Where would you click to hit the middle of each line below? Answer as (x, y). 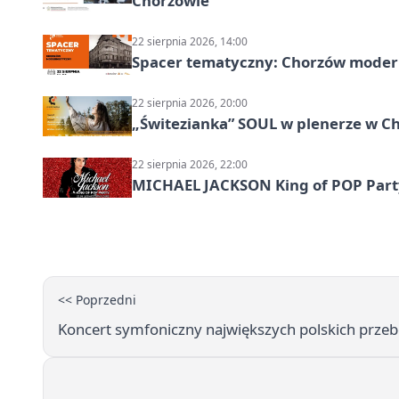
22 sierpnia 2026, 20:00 (190, 103)
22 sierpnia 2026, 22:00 (190, 164)
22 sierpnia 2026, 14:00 (190, 41)
